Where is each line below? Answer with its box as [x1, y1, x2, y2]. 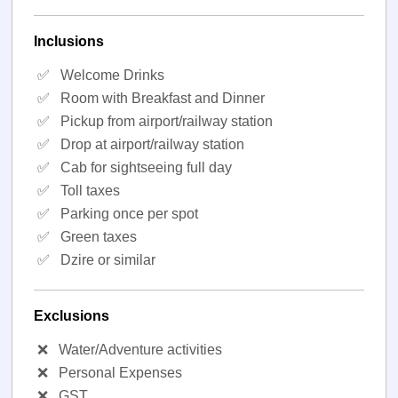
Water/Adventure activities [59, 342, 223, 357]
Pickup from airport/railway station [60, 114, 274, 129]
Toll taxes [60, 183, 121, 198]
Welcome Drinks [60, 68, 165, 83]
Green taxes [60, 229, 138, 244]
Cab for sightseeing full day [60, 160, 233, 175]
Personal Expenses [59, 365, 183, 380]
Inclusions [34, 34, 105, 49]
